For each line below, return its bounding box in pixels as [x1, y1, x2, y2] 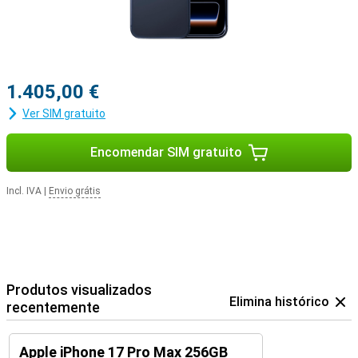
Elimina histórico [229, 294, 329, 309]
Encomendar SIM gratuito [90, 145, 242, 160]
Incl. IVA [6, 185, 42, 197]
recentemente [6, 299, 100, 316]
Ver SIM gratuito [22, 107, 105, 120]
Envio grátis [49, 185, 101, 197]
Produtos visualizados [6, 281, 152, 298]
